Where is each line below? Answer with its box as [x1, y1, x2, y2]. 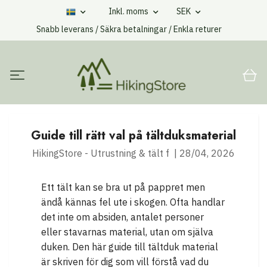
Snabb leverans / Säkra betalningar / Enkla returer [36, 24, 222, 35]
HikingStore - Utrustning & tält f [32, 147, 169, 160]
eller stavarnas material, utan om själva [41, 226, 213, 238]
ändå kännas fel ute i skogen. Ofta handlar [41, 196, 225, 209]
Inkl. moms [108, 6, 150, 17]
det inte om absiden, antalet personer [41, 211, 204, 223]
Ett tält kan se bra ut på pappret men [41, 181, 205, 194]
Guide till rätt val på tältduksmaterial [31, 127, 236, 145]
